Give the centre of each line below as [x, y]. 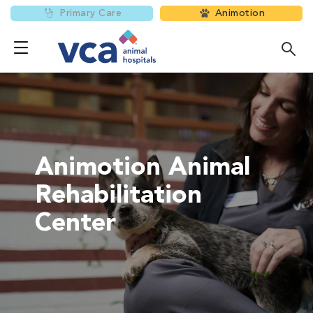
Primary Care [90, 13]
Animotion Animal [143, 168]
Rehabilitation [118, 196]
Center [75, 224]
